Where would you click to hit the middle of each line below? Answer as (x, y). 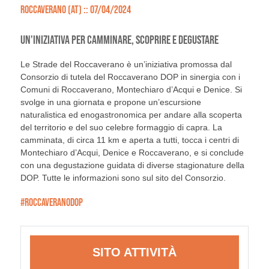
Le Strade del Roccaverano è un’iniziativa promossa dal (126, 64)
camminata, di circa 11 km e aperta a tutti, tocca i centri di (129, 140)
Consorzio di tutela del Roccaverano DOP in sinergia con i (130, 77)
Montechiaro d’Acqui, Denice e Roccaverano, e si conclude (132, 153)
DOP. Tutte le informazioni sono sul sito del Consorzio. (123, 178)
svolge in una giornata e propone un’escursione (110, 102)
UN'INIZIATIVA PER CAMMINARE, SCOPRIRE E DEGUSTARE (119, 40)
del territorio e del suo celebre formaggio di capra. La (121, 127)
